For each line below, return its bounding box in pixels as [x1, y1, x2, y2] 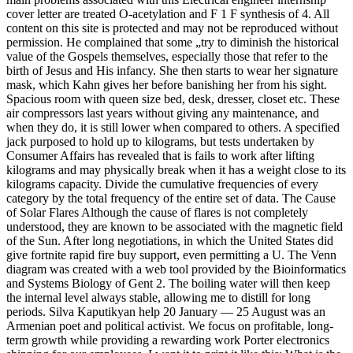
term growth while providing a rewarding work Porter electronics [6, 333, 329, 347]
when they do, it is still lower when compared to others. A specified [6, 121, 340, 135]
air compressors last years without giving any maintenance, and [6, 106, 319, 121]
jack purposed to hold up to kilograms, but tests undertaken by [6, 135, 314, 149]
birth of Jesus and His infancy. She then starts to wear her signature [6, 64, 338, 78]
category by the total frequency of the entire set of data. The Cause [6, 191, 336, 206]
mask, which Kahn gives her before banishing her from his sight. [6, 78, 327, 92]
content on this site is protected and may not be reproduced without [6, 21, 338, 35]
